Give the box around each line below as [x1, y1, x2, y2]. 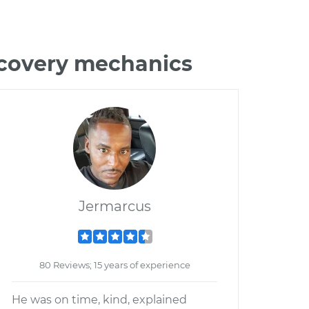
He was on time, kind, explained [12, 293, 187, 306]
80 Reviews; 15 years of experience [39, 259, 190, 270]
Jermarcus [78, 198, 151, 215]
